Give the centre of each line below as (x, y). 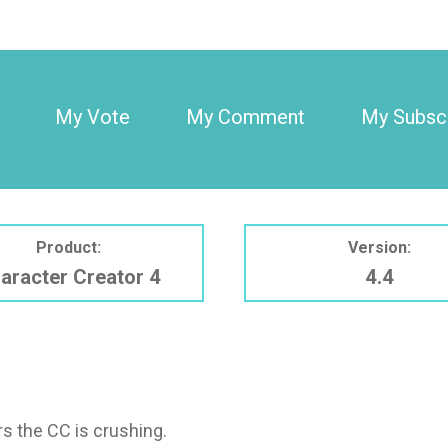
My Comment (245, 117)
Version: (379, 247)
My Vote (92, 117)
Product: (69, 247)
